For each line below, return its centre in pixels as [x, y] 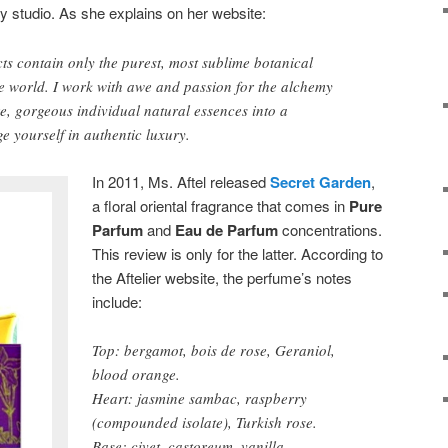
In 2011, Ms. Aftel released [181, 182]
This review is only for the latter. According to [238, 254]
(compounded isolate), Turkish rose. [205, 422]
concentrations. [330, 230]
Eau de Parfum [227, 230]
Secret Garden [321, 182]
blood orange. [136, 374]
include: [117, 302]
